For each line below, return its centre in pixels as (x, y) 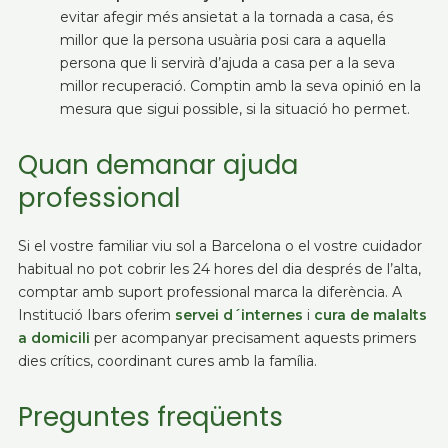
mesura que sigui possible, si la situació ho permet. (234, 109)
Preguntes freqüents (150, 417)
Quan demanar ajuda (157, 165)
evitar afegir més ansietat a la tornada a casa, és (226, 17)
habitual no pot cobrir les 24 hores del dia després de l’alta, (219, 269)
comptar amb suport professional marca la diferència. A (209, 292)
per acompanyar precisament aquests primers (252, 338)
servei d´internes (238, 315)
